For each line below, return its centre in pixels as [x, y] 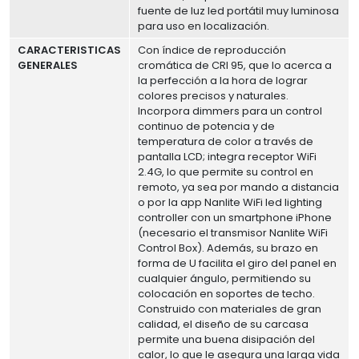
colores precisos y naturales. [214, 95]
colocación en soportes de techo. [227, 293]
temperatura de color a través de [226, 141]
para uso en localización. [204, 26]
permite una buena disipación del [227, 339]
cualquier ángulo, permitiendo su [225, 278]
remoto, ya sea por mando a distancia [239, 187]
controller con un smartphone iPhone [235, 217]
